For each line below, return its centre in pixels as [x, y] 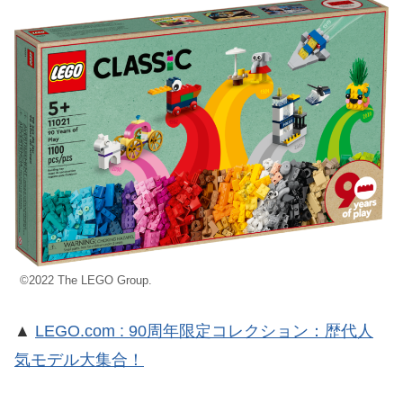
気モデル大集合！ [79, 360]
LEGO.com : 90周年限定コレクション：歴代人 [204, 331]
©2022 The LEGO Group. [92, 281]
